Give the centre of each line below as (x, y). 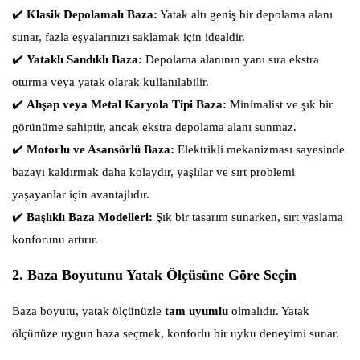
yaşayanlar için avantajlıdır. (81, 195)
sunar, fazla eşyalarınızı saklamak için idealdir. (129, 37)
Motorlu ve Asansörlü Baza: (100, 150)
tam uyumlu (196, 311)
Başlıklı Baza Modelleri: (90, 217)
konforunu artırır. (55, 240)
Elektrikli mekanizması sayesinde (260, 150)
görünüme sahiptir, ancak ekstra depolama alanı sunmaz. (154, 127)
